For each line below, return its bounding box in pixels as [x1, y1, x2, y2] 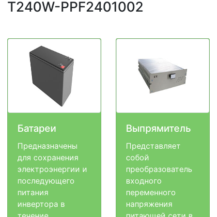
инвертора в [17, 199, 65, 209]
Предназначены [17, 141, 77, 151]
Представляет [126, 141, 181, 151]
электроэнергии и [17, 164, 87, 174]
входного [126, 176, 162, 186]
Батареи [17, 123, 56, 135]
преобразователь [126, 164, 192, 174]
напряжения [126, 199, 172, 209]
